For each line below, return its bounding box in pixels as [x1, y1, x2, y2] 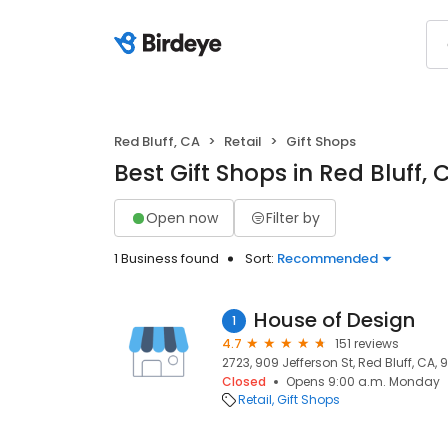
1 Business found [114, 249, 219, 268]
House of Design [254, 306, 415, 334]
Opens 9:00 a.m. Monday [286, 373, 440, 390]
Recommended [277, 249, 378, 268]
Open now [146, 207, 218, 228]
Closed [222, 373, 266, 390]
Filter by [266, 207, 320, 228]
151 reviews [335, 335, 399, 352]
